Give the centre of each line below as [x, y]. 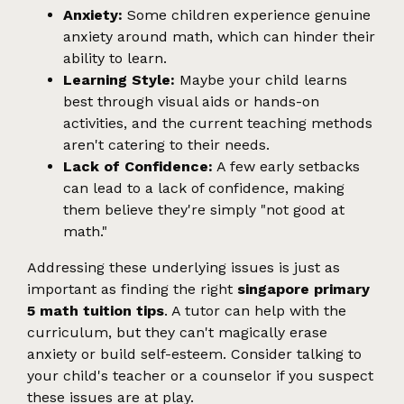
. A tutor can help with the [255, 310]
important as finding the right [132, 289]
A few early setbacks [286, 166]
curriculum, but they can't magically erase [177, 332]
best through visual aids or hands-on [191, 101]
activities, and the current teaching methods [218, 123]
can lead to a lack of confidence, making [204, 188]
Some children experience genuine [247, 14]
